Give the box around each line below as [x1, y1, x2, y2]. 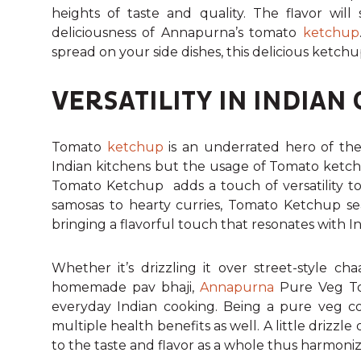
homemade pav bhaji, [52, 279, 201, 295]
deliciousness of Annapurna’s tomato [52, 24, 303, 40]
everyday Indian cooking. [52, 298, 223, 314]
